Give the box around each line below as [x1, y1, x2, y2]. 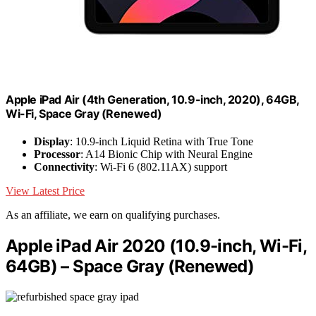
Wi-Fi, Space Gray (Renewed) [6, 106, 162, 121]
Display [34, 135, 70, 148]
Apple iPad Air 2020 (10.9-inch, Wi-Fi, [6, 236, 307, 256]
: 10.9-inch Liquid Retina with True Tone [70, 135, 253, 148]
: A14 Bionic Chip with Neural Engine [80, 148, 253, 161]
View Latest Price [6, 185, 85, 197]
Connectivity [34, 161, 95, 174]
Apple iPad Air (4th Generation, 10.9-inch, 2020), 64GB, [6, 92, 300, 107]
